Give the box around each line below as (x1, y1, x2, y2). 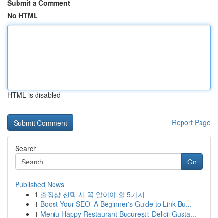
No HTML (7, 10, 38, 20)
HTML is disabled (7, 90, 61, 100)
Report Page (172, 117, 211, 127)
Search (15, 144, 37, 153)
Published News (15, 180, 64, 189)
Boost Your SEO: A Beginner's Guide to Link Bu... (40, 199, 192, 209)
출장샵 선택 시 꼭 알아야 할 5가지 (40, 189, 145, 199)
